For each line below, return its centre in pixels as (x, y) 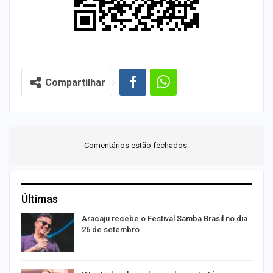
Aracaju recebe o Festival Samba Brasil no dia (165, 218)
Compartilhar (75, 83)
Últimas (40, 199)
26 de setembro (111, 229)
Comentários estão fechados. (136, 145)
